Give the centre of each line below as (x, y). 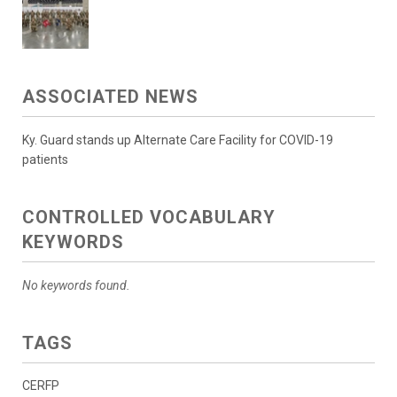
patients (45, 159)
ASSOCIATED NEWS (110, 96)
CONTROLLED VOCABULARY (149, 217)
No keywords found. (76, 285)
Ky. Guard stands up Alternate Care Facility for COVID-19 (178, 140)
